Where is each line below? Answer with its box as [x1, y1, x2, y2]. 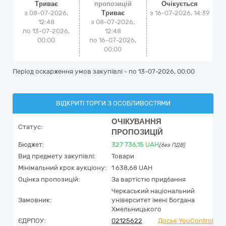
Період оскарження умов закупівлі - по [13, 68, 138, 75]
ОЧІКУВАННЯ [111, 117, 161, 126]
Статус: [18, 123, 42, 131]
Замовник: [18, 196, 51, 204]
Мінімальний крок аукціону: [18, 164, 106, 172]
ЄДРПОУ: [18, 217, 45, 224]
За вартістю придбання [111, 176, 186, 183]
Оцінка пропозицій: [18, 176, 80, 183]
